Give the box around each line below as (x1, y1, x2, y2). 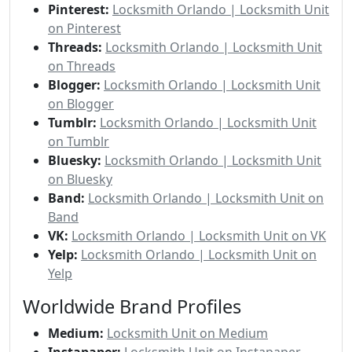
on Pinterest (48, 19, 121, 37)
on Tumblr (48, 132, 109, 150)
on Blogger (48, 94, 114, 112)
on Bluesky (48, 170, 112, 188)
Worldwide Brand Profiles (23, 293, 241, 319)
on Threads (48, 57, 115, 75)
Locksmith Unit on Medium (107, 324, 268, 342)
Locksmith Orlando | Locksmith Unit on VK (71, 226, 326, 244)
